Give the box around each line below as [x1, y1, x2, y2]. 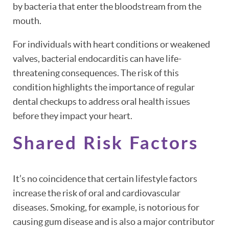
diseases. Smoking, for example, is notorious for [13, 202, 199, 213]
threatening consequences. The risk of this [13, 67, 179, 79]
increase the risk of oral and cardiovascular [13, 188, 180, 199]
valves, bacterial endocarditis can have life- [13, 53, 181, 64]
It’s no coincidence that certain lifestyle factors [13, 173, 197, 185]
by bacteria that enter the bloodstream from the [13, 1, 201, 12]
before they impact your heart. [13, 110, 132, 122]
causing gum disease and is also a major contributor [13, 216, 215, 227]
